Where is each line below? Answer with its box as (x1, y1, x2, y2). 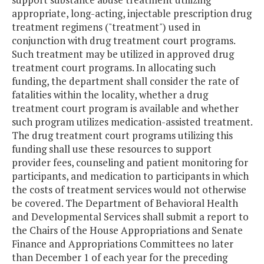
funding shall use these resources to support (12, 142, 212, 156)
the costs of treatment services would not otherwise (12, 183, 246, 197)
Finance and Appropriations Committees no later (12, 237, 233, 251)
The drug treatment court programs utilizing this (12, 128, 233, 143)
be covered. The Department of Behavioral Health (12, 196, 238, 210)
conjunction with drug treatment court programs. (12, 34, 235, 48)
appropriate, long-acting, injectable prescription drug (12, 6, 252, 21)
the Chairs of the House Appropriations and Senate (12, 223, 243, 237)
